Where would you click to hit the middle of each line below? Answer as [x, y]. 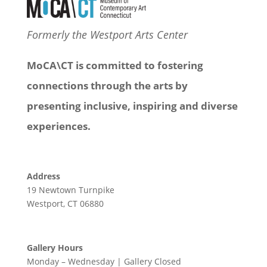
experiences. [60, 126]
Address [43, 176]
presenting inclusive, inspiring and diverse [132, 105]
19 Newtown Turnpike [70, 190]
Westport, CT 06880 [65, 203]
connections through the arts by [107, 85]
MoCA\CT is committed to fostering [115, 65]
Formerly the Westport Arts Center [107, 34]
